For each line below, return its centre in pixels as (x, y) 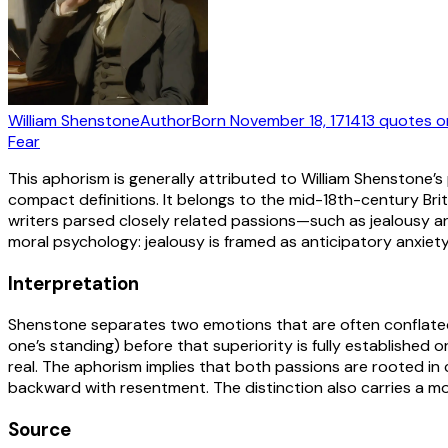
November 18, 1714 (295, 120)
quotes (405, 120)
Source (39, 429)
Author (166, 120)
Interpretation (73, 283)
